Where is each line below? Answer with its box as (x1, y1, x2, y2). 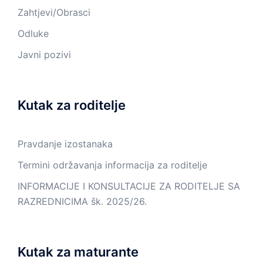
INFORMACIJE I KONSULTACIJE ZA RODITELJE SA (18, 180, 240, 192)
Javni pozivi (18, 49, 71, 60)
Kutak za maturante (18, 244, 139, 259)
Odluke (18, 28, 49, 39)
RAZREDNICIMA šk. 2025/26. (18, 195, 147, 207)
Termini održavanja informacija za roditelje (18, 159, 207, 171)
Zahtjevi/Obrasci (18, 6, 90, 18)
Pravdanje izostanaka (18, 138, 113, 150)
